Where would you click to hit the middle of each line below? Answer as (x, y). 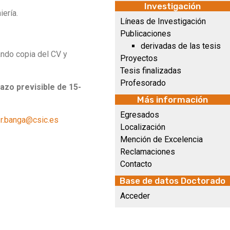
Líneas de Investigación (163, 21)
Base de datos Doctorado (172, 181)
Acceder (135, 196)
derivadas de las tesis (181, 46)
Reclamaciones (148, 152)
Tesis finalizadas (151, 71)
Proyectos (139, 58)
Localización (143, 127)
